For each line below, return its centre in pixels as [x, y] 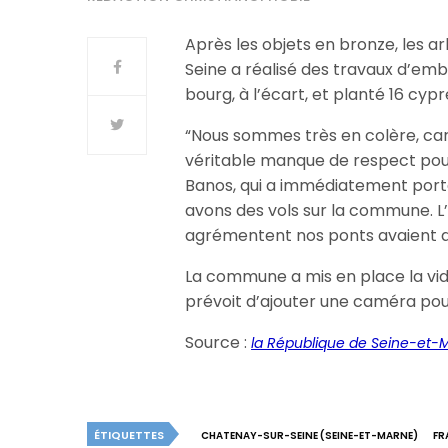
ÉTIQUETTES [129, 435]
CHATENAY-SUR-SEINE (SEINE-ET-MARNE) [309, 435]
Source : [218, 342]
